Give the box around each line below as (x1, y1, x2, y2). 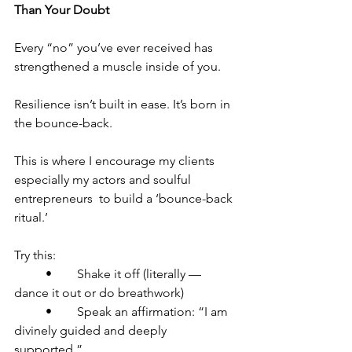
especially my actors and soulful (14, 172, 194, 187)
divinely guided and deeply (14, 323, 170, 338)
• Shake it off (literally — (14, 266, 46, 281)
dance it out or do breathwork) (14, 285, 184, 300)
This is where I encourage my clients (14, 153, 221, 168)
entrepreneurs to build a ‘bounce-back (14, 191, 236, 206)
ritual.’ (14, 210, 48, 225)
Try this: (14, 247, 56, 262)
